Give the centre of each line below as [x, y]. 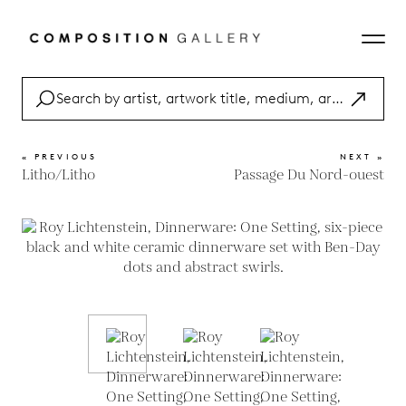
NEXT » [362, 156]
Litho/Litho [58, 175]
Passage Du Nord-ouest [309, 175]
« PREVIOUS [60, 156]
